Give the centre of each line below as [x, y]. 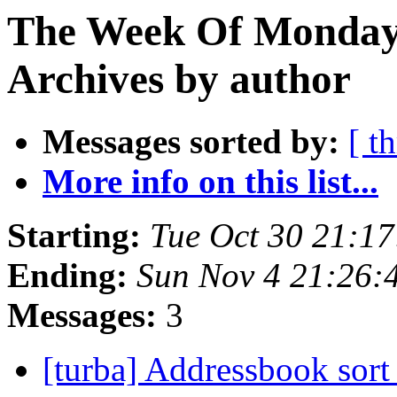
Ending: [67, 276]
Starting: [74, 236]
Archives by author [179, 79]
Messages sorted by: [191, 142]
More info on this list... [210, 182]
